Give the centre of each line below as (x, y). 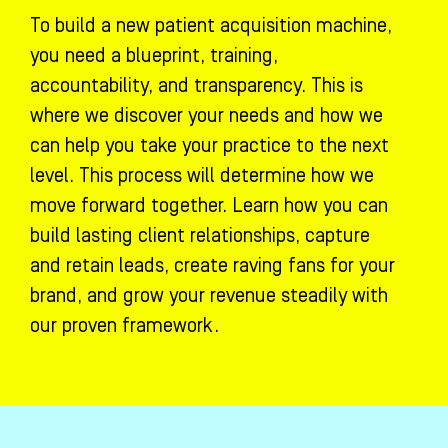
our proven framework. (124, 326)
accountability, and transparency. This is (196, 86)
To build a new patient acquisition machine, (211, 26)
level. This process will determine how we (202, 176)
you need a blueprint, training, (154, 56)
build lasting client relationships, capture (200, 236)
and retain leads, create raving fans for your (212, 266)
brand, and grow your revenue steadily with (209, 296)
